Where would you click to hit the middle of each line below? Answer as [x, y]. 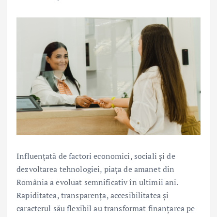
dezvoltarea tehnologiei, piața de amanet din [96, 169]
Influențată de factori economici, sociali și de [96, 156]
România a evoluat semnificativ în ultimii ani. [97, 182]
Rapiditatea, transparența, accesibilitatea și [93, 195]
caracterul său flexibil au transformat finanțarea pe [106, 209]
